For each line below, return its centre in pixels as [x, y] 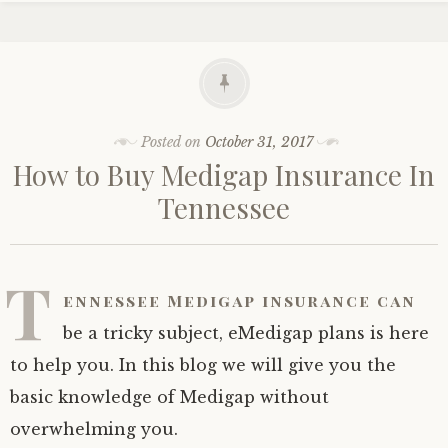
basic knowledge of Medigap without [169, 396]
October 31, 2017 [259, 141]
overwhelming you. [94, 428]
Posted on [173, 141]
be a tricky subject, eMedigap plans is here [246, 332]
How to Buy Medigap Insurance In [224, 174]
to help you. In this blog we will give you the [203, 364]
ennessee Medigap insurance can [239, 300]
